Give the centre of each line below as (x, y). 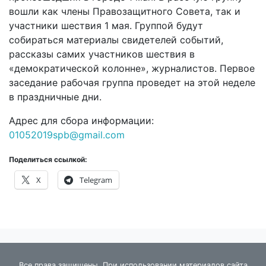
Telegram (96, 180)
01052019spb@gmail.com (67, 135)
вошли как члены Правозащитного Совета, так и (125, 11)
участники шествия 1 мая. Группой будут (106, 26)
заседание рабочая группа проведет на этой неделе (132, 83)
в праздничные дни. (55, 97)
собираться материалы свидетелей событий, (116, 40)
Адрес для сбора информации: (81, 121)
